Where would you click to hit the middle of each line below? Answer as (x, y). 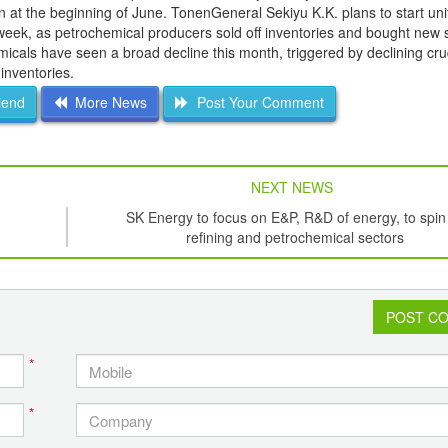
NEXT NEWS (291, 187)
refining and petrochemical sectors (295, 237)
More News (106, 102)
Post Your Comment (256, 102)
